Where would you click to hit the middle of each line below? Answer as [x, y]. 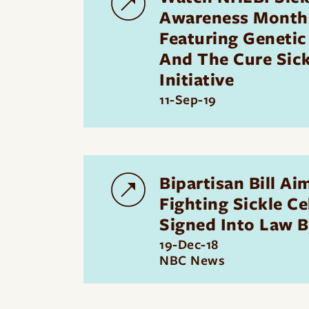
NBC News [192, 260]
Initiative [197, 79]
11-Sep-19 [188, 100]
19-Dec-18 [189, 245]
